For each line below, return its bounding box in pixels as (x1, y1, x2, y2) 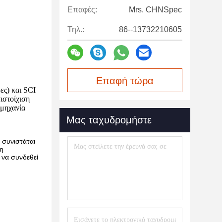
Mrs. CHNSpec (129, 5, 182, 14)
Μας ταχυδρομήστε (66, 114, 152, 125)
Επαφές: (67, 5, 97, 14)
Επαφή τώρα (96, 75, 154, 86)
